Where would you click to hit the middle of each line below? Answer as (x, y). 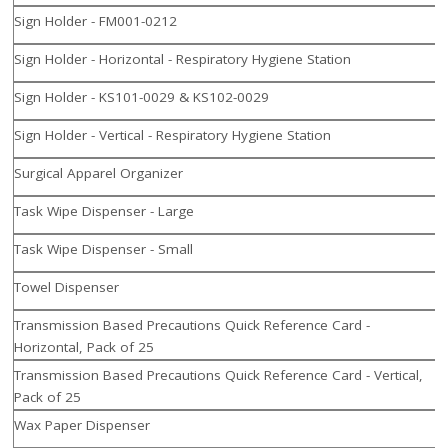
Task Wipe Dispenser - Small (104, 249)
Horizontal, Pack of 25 (84, 347)
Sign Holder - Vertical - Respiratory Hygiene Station (173, 135)
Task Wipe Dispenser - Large (104, 211)
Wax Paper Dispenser (82, 425)
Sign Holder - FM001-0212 (96, 21)
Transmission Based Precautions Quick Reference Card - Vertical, (219, 375)
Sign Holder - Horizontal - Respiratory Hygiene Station (183, 59)
